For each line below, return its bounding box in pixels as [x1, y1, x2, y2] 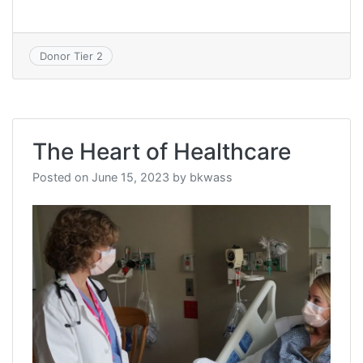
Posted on [32, 170, 92, 185]
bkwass [190, 170, 233, 185]
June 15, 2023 [92, 170, 169, 185]
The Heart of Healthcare [32, 138, 291, 166]
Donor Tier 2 [39, 49, 103, 63]
